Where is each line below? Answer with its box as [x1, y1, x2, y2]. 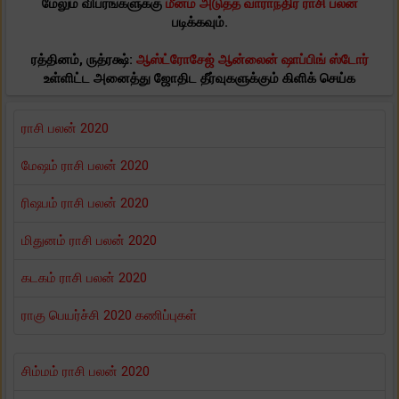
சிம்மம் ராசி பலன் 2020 [21, 362, 150, 379]
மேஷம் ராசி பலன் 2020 [21, 157, 149, 174]
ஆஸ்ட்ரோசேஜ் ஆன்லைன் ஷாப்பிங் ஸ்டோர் [135, 51, 369, 68]
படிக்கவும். [171, 13, 228, 30]
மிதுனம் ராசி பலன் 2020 [21, 232, 157, 248]
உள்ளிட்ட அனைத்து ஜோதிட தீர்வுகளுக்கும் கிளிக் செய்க [44, 69, 355, 86]
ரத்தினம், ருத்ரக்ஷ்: [30, 51, 136, 68]
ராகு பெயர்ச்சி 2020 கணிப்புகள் [21, 306, 197, 323]
